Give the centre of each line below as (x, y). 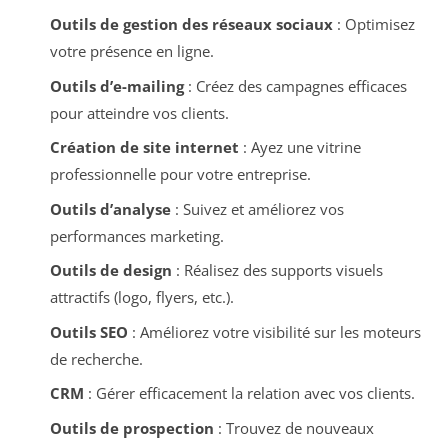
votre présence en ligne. (131, 51)
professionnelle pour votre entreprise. (180, 174)
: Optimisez (373, 24)
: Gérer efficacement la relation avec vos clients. (249, 393)
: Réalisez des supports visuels (277, 270)
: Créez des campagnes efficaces (295, 85)
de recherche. (96, 358)
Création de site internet (144, 147)
